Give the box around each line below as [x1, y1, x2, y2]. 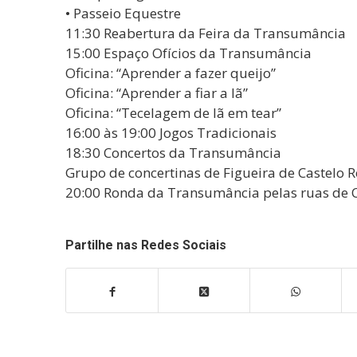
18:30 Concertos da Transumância [65, 143, 281, 163]
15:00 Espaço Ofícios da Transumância [65, 44, 312, 63]
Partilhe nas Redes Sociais [65, 237, 226, 253]
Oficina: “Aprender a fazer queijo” [65, 64, 276, 83]
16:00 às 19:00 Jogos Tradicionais [65, 124, 277, 143]
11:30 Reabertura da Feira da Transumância [65, 24, 346, 43]
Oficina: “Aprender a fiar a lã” [65, 84, 248, 103]
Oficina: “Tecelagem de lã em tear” [65, 104, 281, 123]
